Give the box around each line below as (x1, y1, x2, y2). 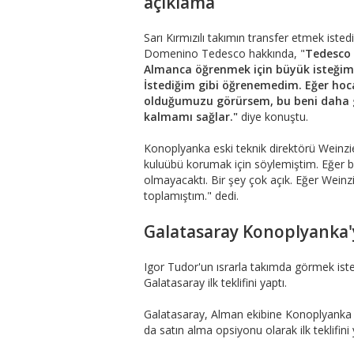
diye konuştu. (238, 109, 311, 125)
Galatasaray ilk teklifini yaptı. (144, 275, 287, 291)
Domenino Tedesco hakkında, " (144, 46, 305, 62)
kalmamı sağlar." (144, 109, 238, 125)
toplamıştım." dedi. (144, 188, 239, 204)
